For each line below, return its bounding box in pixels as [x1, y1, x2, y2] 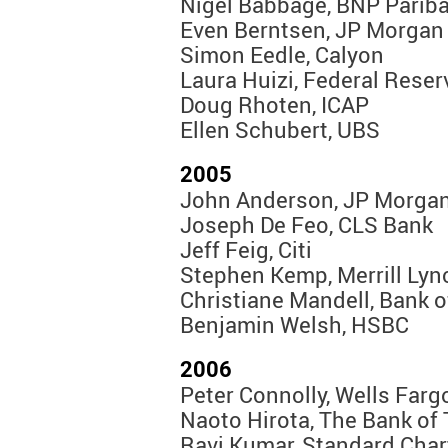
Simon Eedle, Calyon [180, 40, 384, 70]
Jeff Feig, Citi [180, 235, 312, 265]
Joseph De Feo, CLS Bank [180, 210, 433, 240]
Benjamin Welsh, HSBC [180, 310, 409, 340]
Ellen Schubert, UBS [180, 115, 380, 145]
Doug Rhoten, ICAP [180, 90, 369, 120]
